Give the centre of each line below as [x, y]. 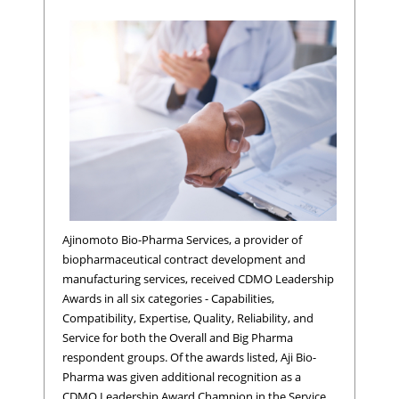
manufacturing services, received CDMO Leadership [198, 278]
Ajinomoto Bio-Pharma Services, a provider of [182, 239]
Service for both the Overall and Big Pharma [178, 337]
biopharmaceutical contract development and [184, 259]
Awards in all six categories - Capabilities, [168, 298]
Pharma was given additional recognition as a [182, 376]
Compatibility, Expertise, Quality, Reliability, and [188, 318]
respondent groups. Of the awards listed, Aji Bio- [189, 357]
